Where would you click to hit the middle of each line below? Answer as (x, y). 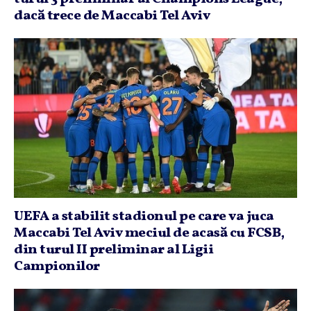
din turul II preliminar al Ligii (114, 250)
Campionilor (57, 266)
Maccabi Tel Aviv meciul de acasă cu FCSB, (149, 233)
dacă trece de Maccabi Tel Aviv (112, 16)
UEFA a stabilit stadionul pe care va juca (144, 216)
